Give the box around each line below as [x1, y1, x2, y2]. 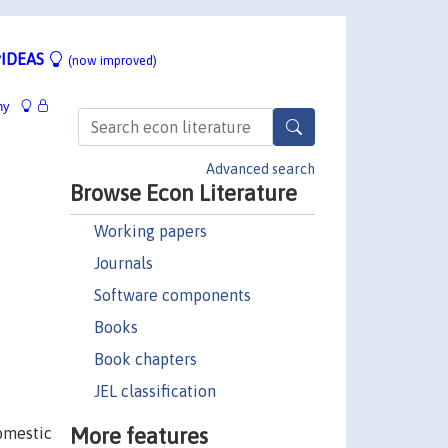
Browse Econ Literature [69, 179, 297, 206]
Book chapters [93, 349, 197, 368]
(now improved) [68, 52, 157, 68]
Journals [93, 253, 153, 272]
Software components [93, 285, 251, 304]
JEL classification [93, 381, 216, 400]
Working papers [93, 221, 207, 240]
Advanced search [206, 160, 315, 177]
